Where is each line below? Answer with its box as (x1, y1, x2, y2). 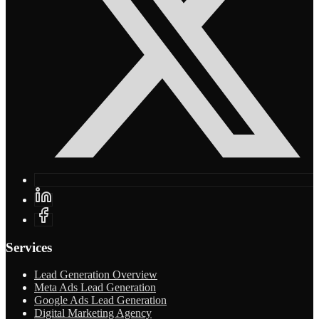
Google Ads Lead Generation (34, 294, 167, 307)
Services (6, 239, 52, 255)
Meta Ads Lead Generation (34, 281, 156, 294)
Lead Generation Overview (34, 268, 157, 281)
